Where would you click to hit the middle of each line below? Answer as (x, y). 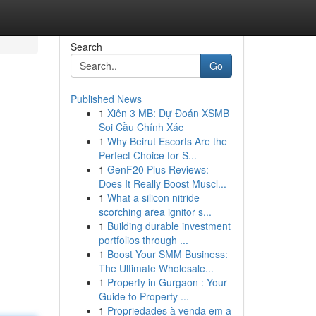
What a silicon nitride (153, 197)
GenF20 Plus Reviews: (158, 169)
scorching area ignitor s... (155, 212)
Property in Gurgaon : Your (167, 282)
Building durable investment (169, 226)
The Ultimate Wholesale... (156, 268)
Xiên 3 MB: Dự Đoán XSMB (168, 113)
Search (86, 47)
